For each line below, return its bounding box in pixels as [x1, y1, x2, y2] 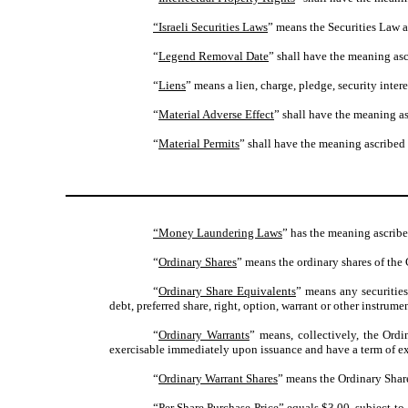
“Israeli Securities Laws [153, 20, 268, 35]
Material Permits [158, 137, 240, 151]
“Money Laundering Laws [153, 226, 282, 240]
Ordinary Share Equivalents [158, 284, 296, 299]
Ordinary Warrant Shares [158, 372, 278, 386]
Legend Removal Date [158, 49, 269, 64]
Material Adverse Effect [158, 107, 274, 122]
